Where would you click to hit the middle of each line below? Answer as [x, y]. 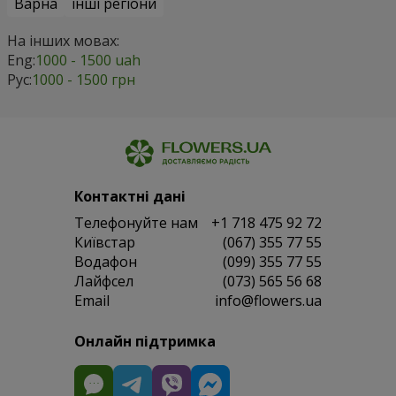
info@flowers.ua [268, 300]
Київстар [105, 242]
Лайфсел [104, 281]
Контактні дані [130, 196]
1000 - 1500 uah [88, 60]
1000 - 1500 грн [84, 79]
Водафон [106, 261]
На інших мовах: [63, 40]
